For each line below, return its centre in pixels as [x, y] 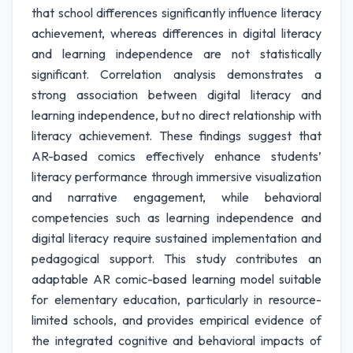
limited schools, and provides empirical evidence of [176, 320]
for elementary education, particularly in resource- [176, 299]
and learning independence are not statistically [176, 54]
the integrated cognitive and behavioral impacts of [176, 340]
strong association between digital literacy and [176, 95]
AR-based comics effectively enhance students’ [176, 156]
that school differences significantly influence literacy [176, 13]
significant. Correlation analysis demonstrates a [176, 74]
